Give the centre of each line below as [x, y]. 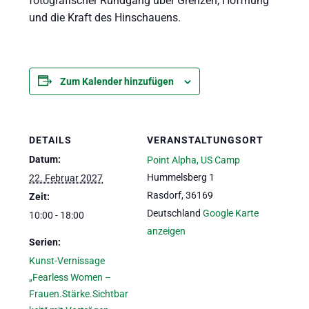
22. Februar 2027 [66, 178]
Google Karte [230, 213]
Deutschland [173, 213]
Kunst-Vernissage [67, 260]
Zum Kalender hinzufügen [117, 81]
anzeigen [166, 231]
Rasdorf [164, 195]
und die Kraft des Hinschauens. [105, 17]
